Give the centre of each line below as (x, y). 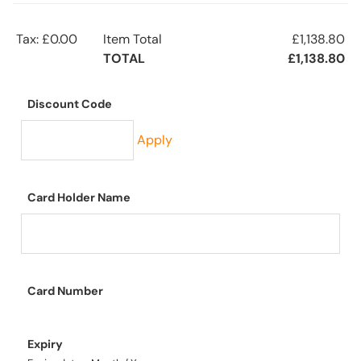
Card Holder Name (79, 198)
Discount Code (70, 104)
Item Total (133, 39)
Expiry (45, 344)
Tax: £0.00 (47, 39)
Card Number (65, 291)
